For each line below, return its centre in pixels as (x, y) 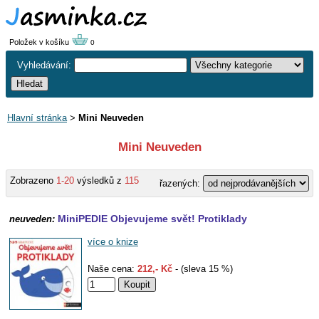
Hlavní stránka (37, 118)
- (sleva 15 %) (203, 269)
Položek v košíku (40, 42)
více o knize (113, 242)
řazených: (181, 183)
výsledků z (99, 181)
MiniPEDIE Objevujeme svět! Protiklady (152, 219)
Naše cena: (113, 269)
